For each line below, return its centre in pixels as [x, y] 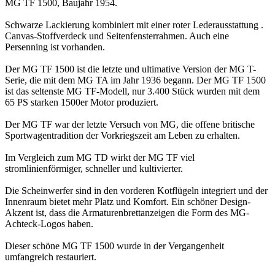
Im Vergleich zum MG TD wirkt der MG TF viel [100, 157]
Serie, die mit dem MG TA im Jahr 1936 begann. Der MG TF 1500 [135, 80]
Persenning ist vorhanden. [55, 47]
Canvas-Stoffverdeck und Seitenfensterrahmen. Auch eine [117, 36]
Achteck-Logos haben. [49, 223]
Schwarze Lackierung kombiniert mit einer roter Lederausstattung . [134, 25]
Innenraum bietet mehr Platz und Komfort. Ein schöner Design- [128, 201]
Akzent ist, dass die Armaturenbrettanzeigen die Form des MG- [127, 212]
